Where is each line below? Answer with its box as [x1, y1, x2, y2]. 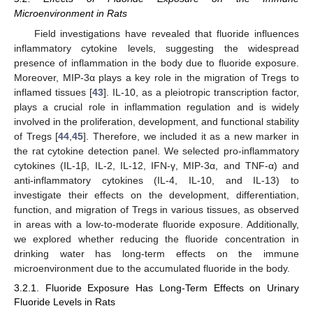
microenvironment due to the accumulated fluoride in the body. [14, 262, 290, 274]
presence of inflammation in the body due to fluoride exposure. [14, 57, 299, 68]
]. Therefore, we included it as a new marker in [83, 130, 300, 142]
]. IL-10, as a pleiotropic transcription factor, [103, 86, 299, 98]
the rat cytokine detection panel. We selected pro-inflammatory [14, 145, 299, 156]
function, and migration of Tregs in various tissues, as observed [14, 203, 299, 215]
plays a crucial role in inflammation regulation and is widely [14, 101, 299, 112]
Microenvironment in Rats [14, 8, 127, 20]
